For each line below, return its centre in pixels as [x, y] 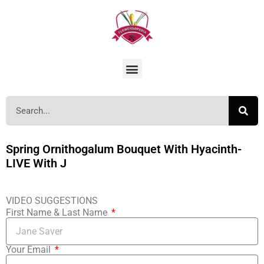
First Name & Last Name [58, 212]
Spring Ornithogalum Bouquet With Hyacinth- [124, 149]
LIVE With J [36, 163]
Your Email [29, 250]
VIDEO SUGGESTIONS [52, 201]
